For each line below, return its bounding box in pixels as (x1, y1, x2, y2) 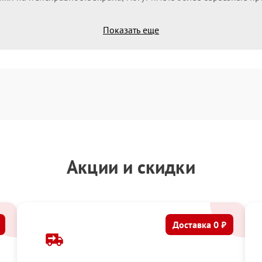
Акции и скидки (67, 154, 195, 179)
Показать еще (103, 24, 159, 36)
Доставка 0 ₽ (173, 219, 226, 230)
